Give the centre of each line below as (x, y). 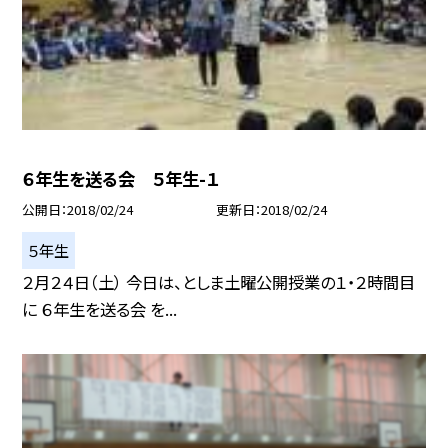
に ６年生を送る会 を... (100, 308)
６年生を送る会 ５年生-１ (121, 179)
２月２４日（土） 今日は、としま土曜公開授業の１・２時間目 (219, 281)
